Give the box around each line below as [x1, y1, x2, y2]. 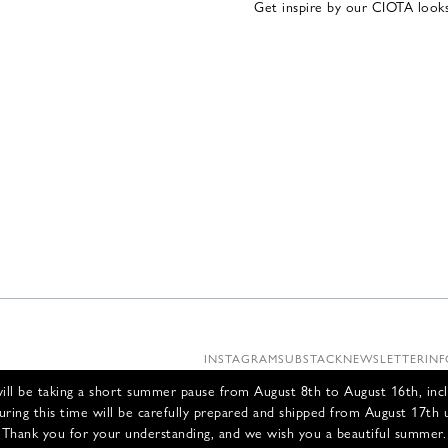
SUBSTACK [278, 349, 343, 367]
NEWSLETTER [343, 349, 425, 367]
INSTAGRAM [204, 349, 278, 367]
